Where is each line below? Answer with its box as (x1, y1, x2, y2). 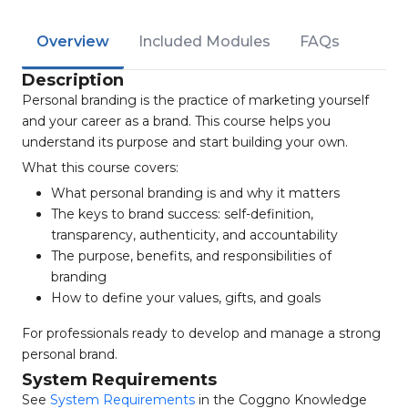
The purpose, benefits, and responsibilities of (51, 248, 331, 264)
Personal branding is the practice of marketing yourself (22, 92, 369, 108)
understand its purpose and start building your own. (22, 134, 348, 150)
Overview (36, 33, 109, 50)
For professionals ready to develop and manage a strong (22, 325, 381, 342)
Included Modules (138, 33, 270, 50)
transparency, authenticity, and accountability (51, 227, 338, 243)
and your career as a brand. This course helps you (22, 113, 331, 129)
